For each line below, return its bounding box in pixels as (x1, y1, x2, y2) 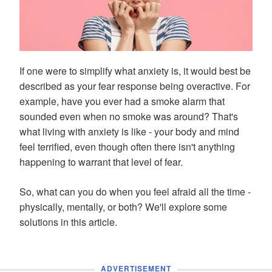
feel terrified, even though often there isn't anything (19, 139, 235, 154)
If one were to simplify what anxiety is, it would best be (19, 63, 251, 78)
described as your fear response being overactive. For (19, 78, 250, 93)
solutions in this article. (19, 214, 117, 229)
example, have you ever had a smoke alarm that (19, 93, 225, 108)
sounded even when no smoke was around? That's (19, 109, 238, 123)
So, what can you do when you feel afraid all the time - (19, 184, 251, 199)
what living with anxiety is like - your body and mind (19, 124, 239, 138)
